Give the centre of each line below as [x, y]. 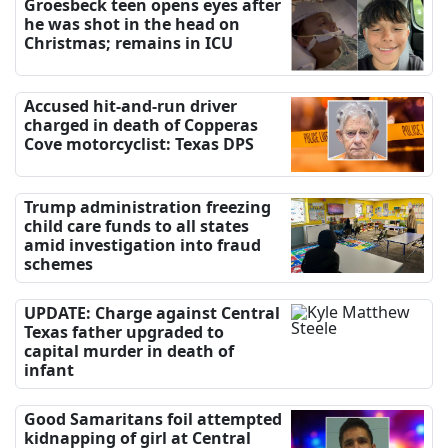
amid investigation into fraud [142, 244]
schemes [58, 263]
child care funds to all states [136, 225]
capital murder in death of [129, 350]
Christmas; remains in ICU [128, 42]
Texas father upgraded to [124, 331]
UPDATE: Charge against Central [152, 312]
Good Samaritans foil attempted [153, 418]
